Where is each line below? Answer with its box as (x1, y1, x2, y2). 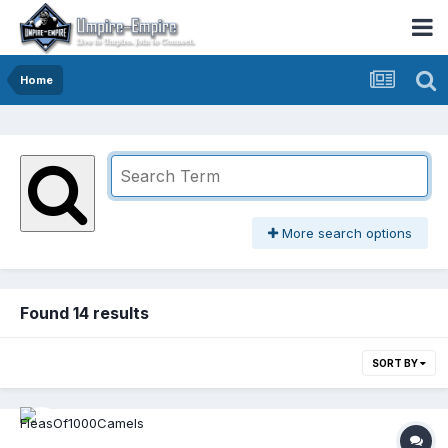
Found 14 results (20, 303, 149, 324)
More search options (278, 225, 412, 242)
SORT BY (372, 357, 420, 370)
